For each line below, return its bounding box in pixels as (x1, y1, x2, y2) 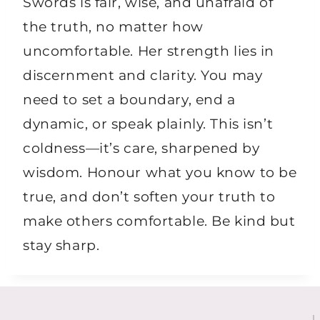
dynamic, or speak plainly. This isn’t (23, 116, 274, 132)
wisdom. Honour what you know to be (23, 164, 297, 181)
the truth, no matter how (23, 19, 204, 35)
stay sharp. (23, 237, 100, 254)
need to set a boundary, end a (23, 91, 236, 108)
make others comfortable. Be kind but (23, 213, 296, 229)
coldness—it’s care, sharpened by (23, 140, 260, 156)
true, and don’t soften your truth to (23, 189, 276, 205)
